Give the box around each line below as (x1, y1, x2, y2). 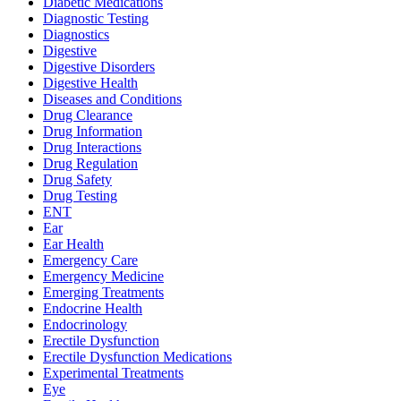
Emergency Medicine (43, 269, 164, 285)
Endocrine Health (43, 301, 142, 317)
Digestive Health (43, 75, 138, 91)
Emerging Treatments (43, 285, 164, 301)
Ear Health (43, 236, 104, 252)
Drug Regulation (43, 156, 138, 172)
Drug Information (43, 124, 142, 140)
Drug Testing (43, 188, 117, 204)
